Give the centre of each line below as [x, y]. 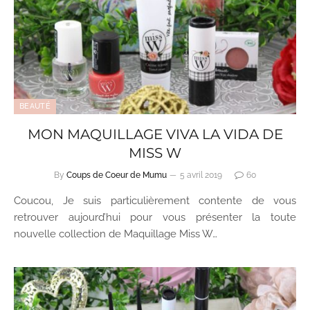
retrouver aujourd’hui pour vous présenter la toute [155, 217]
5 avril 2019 [201, 175]
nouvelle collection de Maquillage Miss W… [116, 234]
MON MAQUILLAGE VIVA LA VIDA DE [155, 134]
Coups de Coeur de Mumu [117, 175]
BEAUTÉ [35, 106]
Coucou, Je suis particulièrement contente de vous [155, 201]
